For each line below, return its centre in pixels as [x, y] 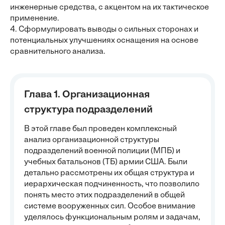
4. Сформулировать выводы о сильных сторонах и [104, 30]
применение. [35, 19]
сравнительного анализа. [58, 52]
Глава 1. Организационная [87, 95]
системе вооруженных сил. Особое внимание [110, 206]
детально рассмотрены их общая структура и [109, 173]
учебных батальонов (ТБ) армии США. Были [106, 162]
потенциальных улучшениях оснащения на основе [104, 41]
